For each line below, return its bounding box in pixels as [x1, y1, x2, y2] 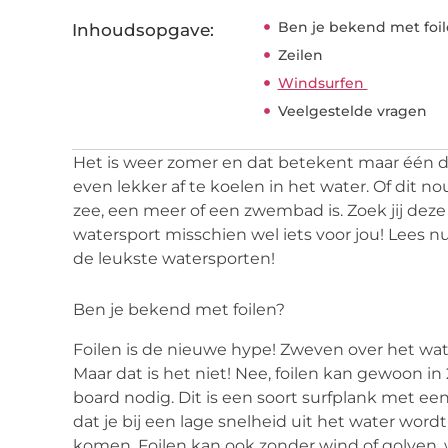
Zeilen [277, 45, 327, 64]
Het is [73, 152, 123, 172]
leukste [98, 248, 158, 268]
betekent [278, 152, 354, 172]
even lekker [73, 176, 171, 196]
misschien [165, 224, 247, 244]
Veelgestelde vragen [277, 101, 427, 120]
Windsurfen [277, 73, 368, 92]
